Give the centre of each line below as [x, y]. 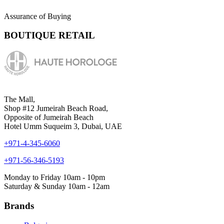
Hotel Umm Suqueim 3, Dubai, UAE [63, 126]
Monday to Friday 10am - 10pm [54, 177]
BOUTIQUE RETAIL [49, 35]
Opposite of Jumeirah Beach [49, 117]
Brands [19, 205]
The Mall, [19, 99]
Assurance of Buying [37, 16]
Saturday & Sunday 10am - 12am [57, 186]
